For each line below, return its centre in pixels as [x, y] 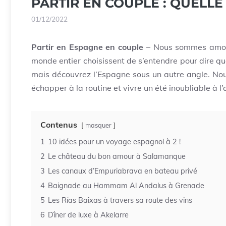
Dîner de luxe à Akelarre [88, 215]
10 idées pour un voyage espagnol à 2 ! [114, 142]
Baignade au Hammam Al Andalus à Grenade [126, 186]
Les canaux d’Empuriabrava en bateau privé [123, 171]
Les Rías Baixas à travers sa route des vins [120, 201]
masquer [98, 125]
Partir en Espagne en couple [89, 47]
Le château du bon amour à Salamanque [117, 157]
